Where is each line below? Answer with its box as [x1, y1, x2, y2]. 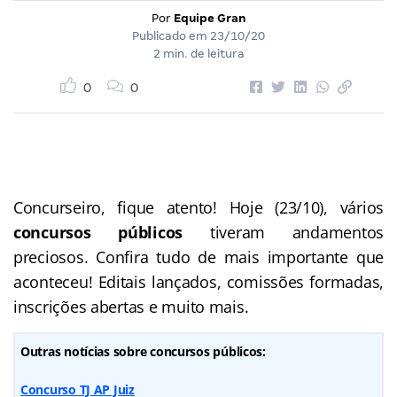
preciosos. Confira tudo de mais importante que [13, 245, 384, 268]
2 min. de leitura [152, 46, 245, 60]
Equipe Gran [173, 11, 246, 25]
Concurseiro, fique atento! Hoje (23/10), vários [13, 196, 384, 218]
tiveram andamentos [183, 221, 385, 243]
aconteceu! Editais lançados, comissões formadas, [13, 270, 384, 292]
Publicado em [132, 28, 210, 43]
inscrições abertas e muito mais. [13, 295, 249, 317]
